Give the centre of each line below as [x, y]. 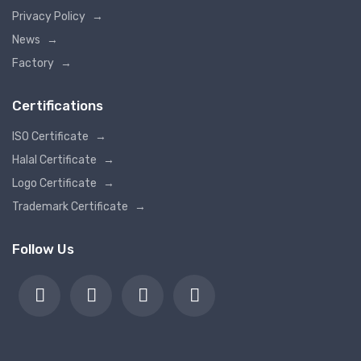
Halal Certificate [54, 160]
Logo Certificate [54, 183]
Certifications [58, 105]
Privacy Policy [49, 16]
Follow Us [43, 249]
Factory [33, 63]
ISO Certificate [50, 136]
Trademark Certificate [70, 206]
